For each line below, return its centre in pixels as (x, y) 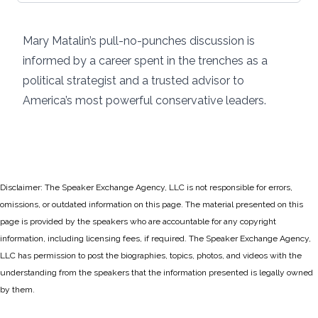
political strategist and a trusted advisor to (133, 81)
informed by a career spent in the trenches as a (145, 61)
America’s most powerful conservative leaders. (144, 100)
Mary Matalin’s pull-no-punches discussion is (139, 41)
